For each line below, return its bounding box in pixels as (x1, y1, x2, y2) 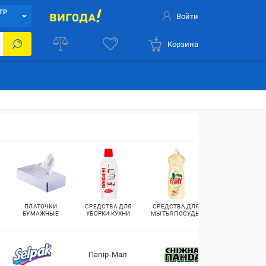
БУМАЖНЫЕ (23, 210, 59, 217)
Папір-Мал (88, 249, 128, 259)
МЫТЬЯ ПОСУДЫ (151, 210, 201, 217)
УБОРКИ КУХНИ (86, 210, 131, 217)
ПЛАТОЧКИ (24, 203, 57, 210)
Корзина (167, 39, 199, 49)
